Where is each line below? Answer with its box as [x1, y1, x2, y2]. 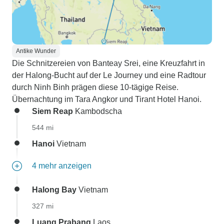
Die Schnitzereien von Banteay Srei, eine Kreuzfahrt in [12, 59, 205, 67]
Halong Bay [32, 185, 76, 194]
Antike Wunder [16, 47, 56, 54]
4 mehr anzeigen [32, 161, 91, 170]
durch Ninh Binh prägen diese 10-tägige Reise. [12, 83, 178, 91]
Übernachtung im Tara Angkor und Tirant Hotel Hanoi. [12, 95, 201, 103]
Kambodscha [73, 107, 122, 115]
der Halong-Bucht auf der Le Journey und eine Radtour [12, 71, 206, 79]
